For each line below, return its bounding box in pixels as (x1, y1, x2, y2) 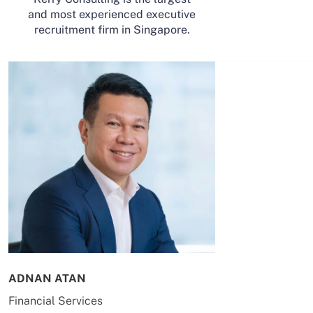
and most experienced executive (28, 8, 196, 22)
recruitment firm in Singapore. (34, 23, 190, 37)
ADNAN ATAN (8, 271, 86, 285)
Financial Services (8, 293, 103, 307)
